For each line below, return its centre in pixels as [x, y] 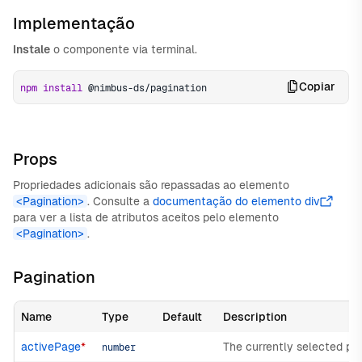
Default [182, 317]
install [63, 88]
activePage [51, 347]
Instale [32, 49]
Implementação [74, 23]
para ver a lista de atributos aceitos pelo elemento [146, 217]
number [119, 347]
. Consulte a [120, 201]
